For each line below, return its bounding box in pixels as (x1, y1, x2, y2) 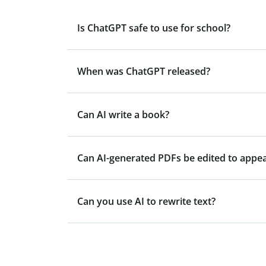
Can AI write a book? (77, 108, 169, 122)
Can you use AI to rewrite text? (77, 195, 216, 208)
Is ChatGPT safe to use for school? (77, 21, 230, 35)
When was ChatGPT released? (77, 65, 210, 78)
